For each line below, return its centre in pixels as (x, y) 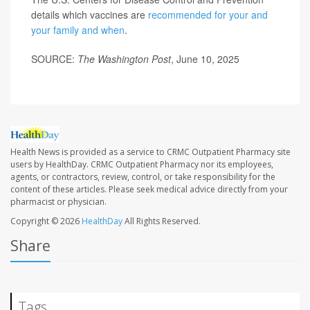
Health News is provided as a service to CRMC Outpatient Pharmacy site (151, 152)
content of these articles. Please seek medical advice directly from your (149, 190)
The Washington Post (124, 59)
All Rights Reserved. (162, 221)
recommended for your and (208, 15)
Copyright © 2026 (46, 221)
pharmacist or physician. (58, 202)
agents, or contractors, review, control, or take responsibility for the (143, 177)
